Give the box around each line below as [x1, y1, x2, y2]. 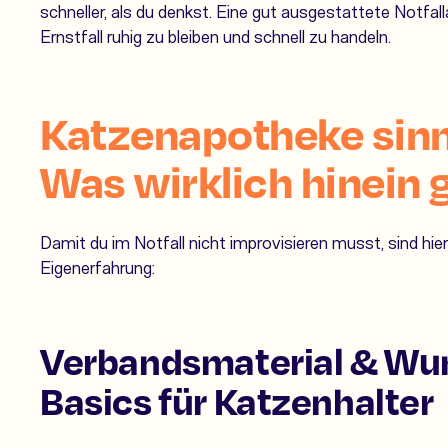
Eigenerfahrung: [40, 256, 155, 277]
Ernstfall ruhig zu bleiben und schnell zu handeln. [40, 25, 391, 46]
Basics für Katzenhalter [40, 372, 434, 427]
